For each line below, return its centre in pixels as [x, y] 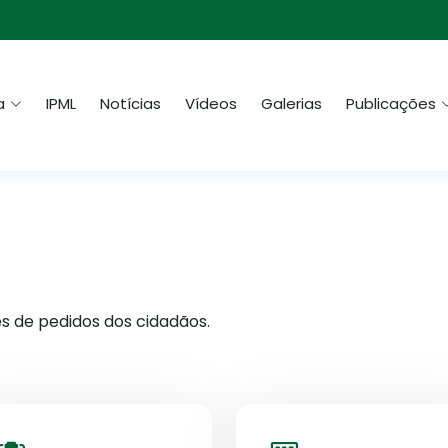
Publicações [391, 104]
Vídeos [211, 104]
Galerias [291, 104]
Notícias [130, 104]
